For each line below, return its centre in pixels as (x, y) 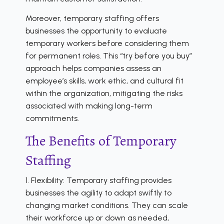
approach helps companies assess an (93, 68)
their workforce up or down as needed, (97, 217)
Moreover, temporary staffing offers (92, 18)
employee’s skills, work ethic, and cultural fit (104, 80)
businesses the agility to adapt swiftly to (98, 192)
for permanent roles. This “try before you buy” (109, 55)
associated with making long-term (89, 105)
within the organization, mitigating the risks (104, 93)
